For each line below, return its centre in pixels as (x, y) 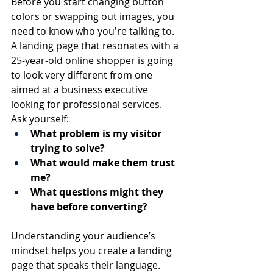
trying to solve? (68, 148)
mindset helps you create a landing (93, 250)
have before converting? (89, 206)
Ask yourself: (40, 119)
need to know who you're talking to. (94, 31)
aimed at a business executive (81, 89)
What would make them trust (104, 162)
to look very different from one (83, 75)
